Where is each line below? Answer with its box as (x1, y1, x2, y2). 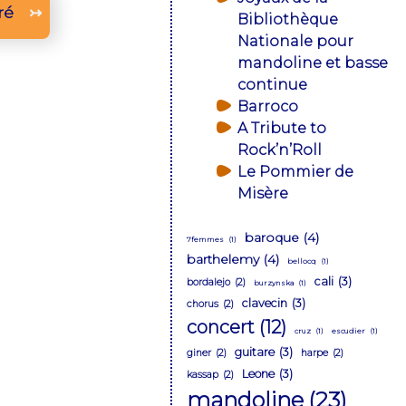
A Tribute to (237, 119, 326, 137)
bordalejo (187, 275, 230, 288)
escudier (332, 325, 365, 335)
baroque (245, 229, 299, 245)
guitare (235, 344, 275, 359)
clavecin (242, 295, 287, 310)
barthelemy (187, 251, 259, 266)
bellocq (287, 256, 316, 266)
